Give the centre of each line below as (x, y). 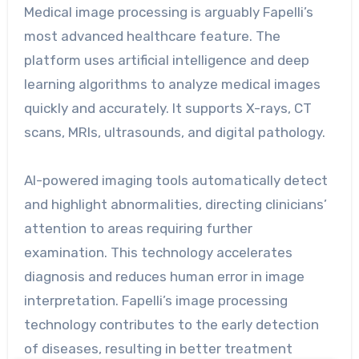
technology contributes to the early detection (171, 324)
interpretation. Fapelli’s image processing (155, 300)
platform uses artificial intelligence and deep (166, 60)
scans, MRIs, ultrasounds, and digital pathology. (174, 132)
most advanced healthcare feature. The (152, 36)
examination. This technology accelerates (158, 252)
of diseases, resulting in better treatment (158, 348)
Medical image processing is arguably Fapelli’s (168, 12)
